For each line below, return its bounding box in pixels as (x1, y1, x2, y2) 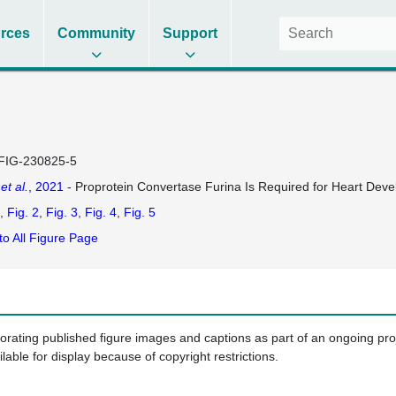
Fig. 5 (123, 205, 156, 219)
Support (163, 26, 218, 41)
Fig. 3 (45, 205, 78, 219)
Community (57, 26, 136, 41)
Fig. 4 (84, 205, 117, 219)
